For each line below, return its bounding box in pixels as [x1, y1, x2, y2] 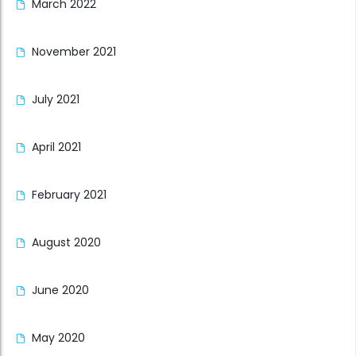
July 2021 [32, 91, 79, 108]
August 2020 [32, 234, 101, 251]
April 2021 [32, 139, 81, 156]
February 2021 [32, 187, 106, 203]
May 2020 [32, 330, 85, 346]
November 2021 [32, 44, 116, 60]
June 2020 [32, 282, 89, 299]
